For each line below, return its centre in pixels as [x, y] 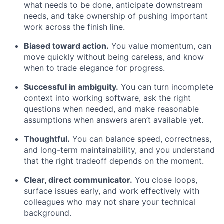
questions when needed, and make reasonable [111, 109]
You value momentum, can [160, 46]
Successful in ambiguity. [71, 87]
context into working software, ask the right [107, 98]
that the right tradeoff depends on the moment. [114, 161]
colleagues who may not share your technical [110, 202]
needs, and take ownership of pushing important [116, 16]
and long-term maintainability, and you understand [119, 150]
